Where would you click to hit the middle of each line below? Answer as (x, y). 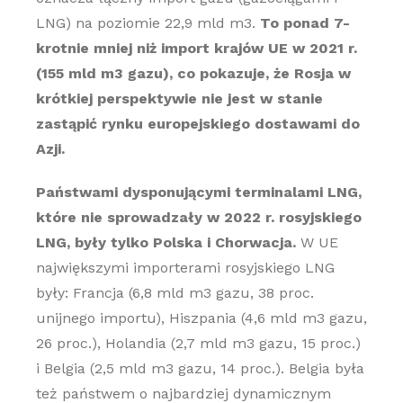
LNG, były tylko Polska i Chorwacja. (166, 242)
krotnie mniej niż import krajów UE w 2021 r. (196, 48)
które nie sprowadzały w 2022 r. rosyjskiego (198, 217)
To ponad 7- (304, 23)
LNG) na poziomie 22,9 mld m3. (148, 23)
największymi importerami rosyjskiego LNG (185, 268)
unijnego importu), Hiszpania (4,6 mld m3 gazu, (201, 318)
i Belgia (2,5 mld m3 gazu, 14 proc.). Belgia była (200, 368)
